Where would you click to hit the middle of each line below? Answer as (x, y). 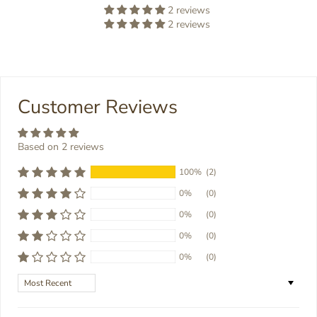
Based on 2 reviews (61, 146)
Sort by (33, 279)
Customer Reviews (98, 107)
